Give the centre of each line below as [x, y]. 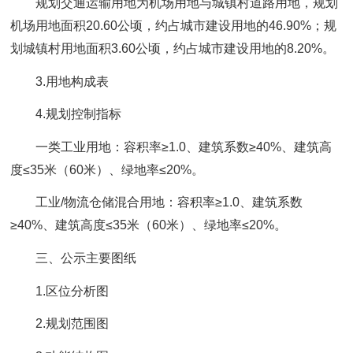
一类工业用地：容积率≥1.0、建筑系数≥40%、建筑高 [184, 147]
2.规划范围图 [72, 324]
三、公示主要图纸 [86, 258]
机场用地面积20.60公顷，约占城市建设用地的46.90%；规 [174, 25]
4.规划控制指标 [79, 114]
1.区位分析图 [72, 291]
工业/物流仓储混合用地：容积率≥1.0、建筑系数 [169, 203]
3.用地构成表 [72, 81]
